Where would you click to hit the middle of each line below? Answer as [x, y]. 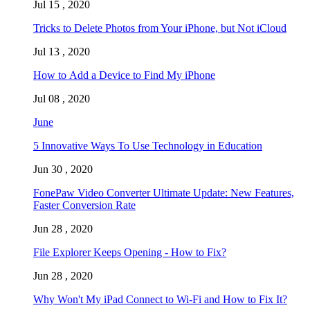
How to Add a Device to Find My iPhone [124, 75]
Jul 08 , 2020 [62, 98]
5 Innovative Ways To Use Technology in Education [148, 145]
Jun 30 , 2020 [63, 169]
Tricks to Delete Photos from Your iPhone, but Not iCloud [160, 28]
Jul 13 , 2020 [62, 51]
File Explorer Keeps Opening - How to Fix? [130, 252]
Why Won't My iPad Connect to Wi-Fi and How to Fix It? [160, 299]
